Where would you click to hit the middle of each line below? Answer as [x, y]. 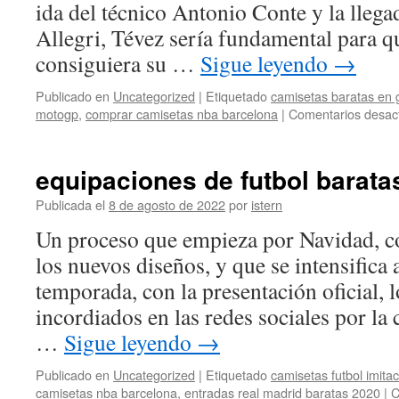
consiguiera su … [118, 63]
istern [267, 204]
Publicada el [70, 204]
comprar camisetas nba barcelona [182, 114]
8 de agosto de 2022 [167, 204]
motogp [57, 114]
